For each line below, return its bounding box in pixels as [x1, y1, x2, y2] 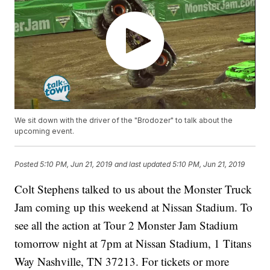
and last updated [115, 159, 171, 169]
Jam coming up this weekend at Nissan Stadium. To [14, 199, 253, 215]
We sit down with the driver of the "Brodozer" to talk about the [14, 116, 233, 125]
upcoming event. [14, 127, 75, 136]
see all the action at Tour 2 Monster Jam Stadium [14, 218, 239, 233]
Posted [14, 159, 40, 169]
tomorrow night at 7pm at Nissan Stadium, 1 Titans [14, 236, 252, 251]
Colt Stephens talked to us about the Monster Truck [14, 181, 253, 197]
